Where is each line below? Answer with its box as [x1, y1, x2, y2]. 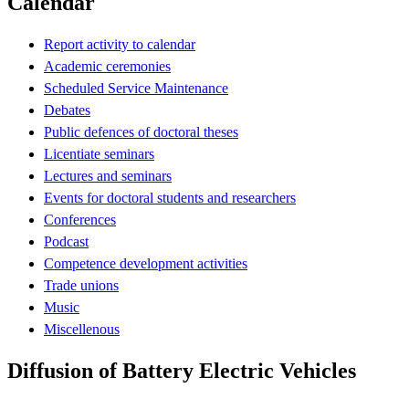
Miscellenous [44, 320, 120, 337]
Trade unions [44, 277, 119, 293]
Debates [44, 101, 90, 118]
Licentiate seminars [44, 145, 154, 162]
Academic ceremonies [44, 58, 171, 74]
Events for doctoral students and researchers [44, 189, 296, 205]
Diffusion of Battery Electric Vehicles [7, 358, 356, 383]
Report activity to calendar [44, 36, 195, 52]
